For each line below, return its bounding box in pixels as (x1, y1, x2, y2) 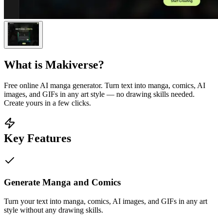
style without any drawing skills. (4, 205, 103, 214)
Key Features (4, 131, 71, 145)
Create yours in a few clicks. (4, 98, 91, 107)
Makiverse (45, 58, 98, 71)
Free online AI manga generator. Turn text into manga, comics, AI (4, 81, 205, 90)
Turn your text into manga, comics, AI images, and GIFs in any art (4, 197, 207, 205)
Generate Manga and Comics (4, 177, 121, 188)
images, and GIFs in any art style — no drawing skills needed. (4, 90, 195, 98)
